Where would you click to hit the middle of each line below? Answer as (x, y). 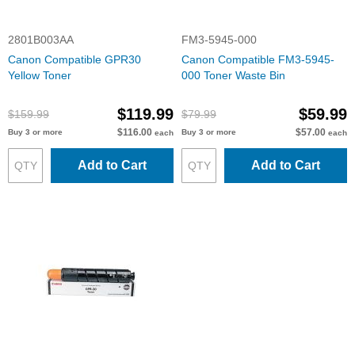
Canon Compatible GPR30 (74, 59)
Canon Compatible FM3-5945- (258, 59)
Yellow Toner (40, 75)
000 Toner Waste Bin (233, 75)
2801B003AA (41, 40)
